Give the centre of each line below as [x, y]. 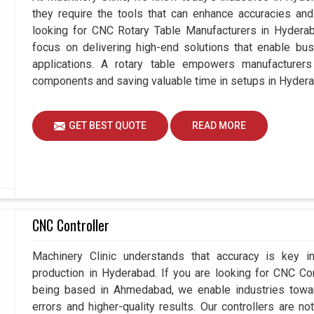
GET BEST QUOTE [108, 126]
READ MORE [219, 126]
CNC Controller [71, 225]
